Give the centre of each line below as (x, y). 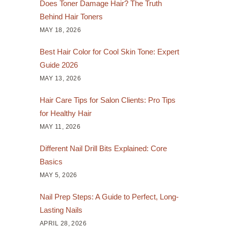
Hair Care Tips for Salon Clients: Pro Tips (107, 100)
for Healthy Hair (65, 113)
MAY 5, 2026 (58, 175)
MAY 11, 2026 (60, 126)
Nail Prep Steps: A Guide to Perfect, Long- (109, 196)
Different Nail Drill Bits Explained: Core (103, 148)
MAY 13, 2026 (60, 78)
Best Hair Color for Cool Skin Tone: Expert (109, 51)
